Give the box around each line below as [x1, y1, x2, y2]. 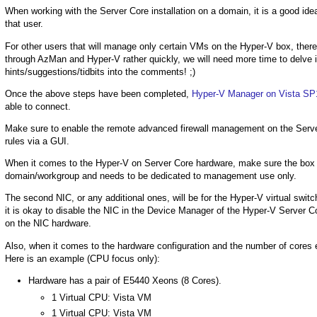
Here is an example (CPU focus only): [5, 253, 160, 264]
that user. [5, 18, 43, 30]
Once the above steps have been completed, [5, 88, 192, 99]
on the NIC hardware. [5, 218, 91, 229]
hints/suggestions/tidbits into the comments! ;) [5, 66, 195, 77]
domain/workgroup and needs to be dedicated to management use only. [5, 171, 296, 182]
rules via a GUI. [5, 136, 69, 147]
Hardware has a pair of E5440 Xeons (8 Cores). [28, 275, 221, 286]
